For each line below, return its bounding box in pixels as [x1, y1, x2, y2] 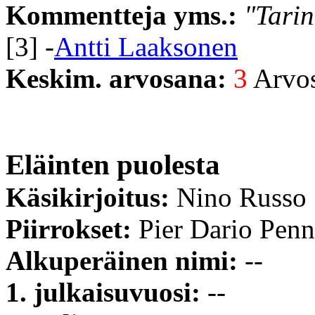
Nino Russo [176, 181, 307, 212]
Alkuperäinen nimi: [6, 245, 245, 276]
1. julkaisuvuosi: [6, 276, 207, 307]
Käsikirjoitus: [6, 181, 176, 212]
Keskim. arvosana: [6, 63, 233, 94]
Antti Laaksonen [54, 31, 238, 62]
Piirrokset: [6, 213, 139, 244]
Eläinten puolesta [6, 148, 220, 181]
